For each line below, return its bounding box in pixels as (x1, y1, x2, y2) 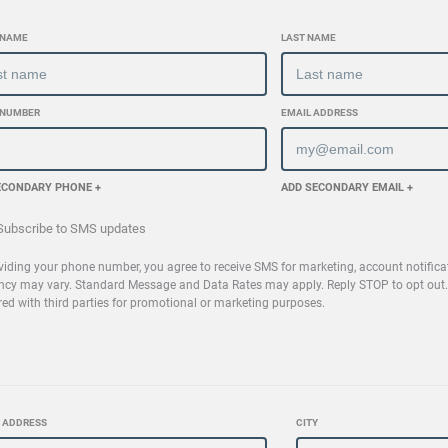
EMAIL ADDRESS (281, 107, 359, 119)
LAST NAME (281, 32, 337, 44)
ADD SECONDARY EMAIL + (281, 181, 414, 195)
